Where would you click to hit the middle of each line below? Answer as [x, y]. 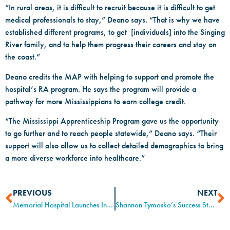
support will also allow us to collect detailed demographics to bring [114, 145]
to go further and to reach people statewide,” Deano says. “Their [111, 133]
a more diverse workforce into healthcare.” [76, 158]
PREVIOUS [32, 193]
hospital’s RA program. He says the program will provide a [101, 89]
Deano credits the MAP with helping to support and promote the [110, 76]
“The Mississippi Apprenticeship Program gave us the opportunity [112, 121]
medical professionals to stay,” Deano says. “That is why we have [112, 20]
